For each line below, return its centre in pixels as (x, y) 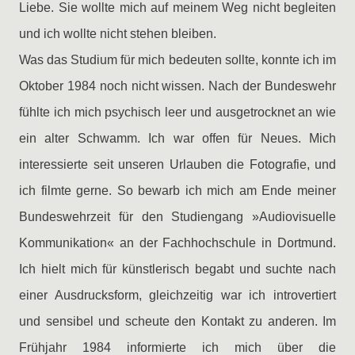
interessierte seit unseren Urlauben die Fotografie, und (177, 164)
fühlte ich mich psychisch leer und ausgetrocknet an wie (177, 112)
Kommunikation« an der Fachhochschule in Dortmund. (177, 243)
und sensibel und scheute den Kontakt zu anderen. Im (177, 321)
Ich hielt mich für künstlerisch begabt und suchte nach (177, 269)
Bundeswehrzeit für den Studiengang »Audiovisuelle (177, 217)
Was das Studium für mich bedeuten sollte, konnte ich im (177, 60)
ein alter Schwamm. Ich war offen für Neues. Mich (177, 138)
